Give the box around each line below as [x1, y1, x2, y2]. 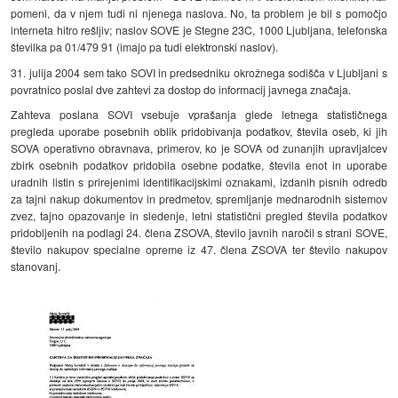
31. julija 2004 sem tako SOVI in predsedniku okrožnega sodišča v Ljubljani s [11, 64, 387, 80]
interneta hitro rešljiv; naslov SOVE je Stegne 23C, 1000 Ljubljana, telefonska [11, 21, 387, 37]
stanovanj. [11, 259, 61, 275]
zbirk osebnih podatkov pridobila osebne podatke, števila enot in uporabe [11, 157, 387, 173]
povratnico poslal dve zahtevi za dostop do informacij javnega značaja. [11, 81, 352, 97]
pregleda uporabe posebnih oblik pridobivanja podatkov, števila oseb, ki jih [11, 123, 387, 139]
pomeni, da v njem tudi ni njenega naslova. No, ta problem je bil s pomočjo [11, 4, 387, 20]
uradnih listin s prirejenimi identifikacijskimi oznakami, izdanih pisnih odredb [11, 174, 387, 190]
